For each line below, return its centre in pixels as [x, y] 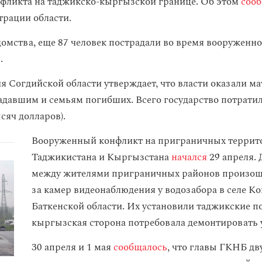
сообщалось [140, 247]
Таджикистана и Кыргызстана [101, 157]
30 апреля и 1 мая [73, 247]
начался [189, 157]
